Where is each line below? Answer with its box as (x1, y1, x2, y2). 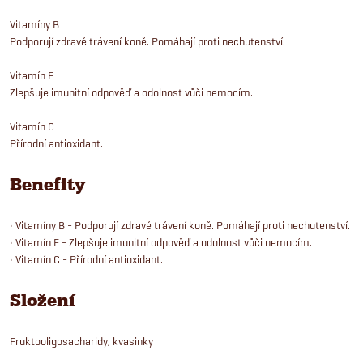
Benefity (10, 173, 85, 195)
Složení (10, 289, 75, 311)
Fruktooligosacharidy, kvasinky (10, 334, 153, 348)
